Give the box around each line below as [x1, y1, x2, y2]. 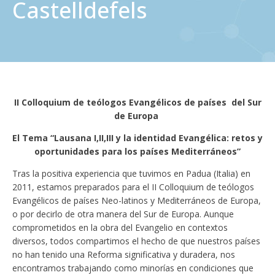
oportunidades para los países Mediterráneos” [34, 145, 241, 158]
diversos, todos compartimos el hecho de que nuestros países [12, 235, 260, 247]
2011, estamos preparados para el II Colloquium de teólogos [12, 181, 254, 193]
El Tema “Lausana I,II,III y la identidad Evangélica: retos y [12, 132, 263, 144]
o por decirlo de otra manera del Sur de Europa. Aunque [12, 208, 234, 220]
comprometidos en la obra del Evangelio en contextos [12, 222, 228, 234]
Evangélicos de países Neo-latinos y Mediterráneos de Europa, [12, 195, 261, 207]
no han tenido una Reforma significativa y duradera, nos [12, 249, 235, 261]
